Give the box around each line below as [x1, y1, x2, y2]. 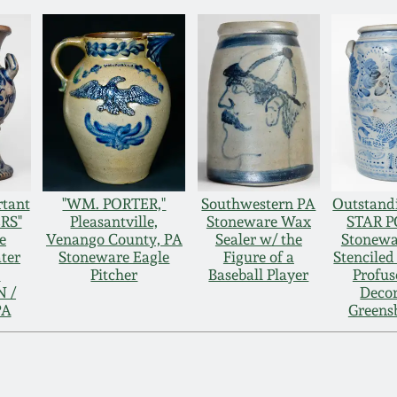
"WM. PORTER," [62, 195, 167, 214]
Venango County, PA [45, 230, 183, 249]
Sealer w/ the [214, 230, 302, 249]
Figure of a [222, 248, 294, 267]
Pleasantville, [70, 213, 159, 231]
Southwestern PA [201, 195, 316, 214]
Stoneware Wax [206, 213, 311, 231]
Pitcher [90, 266, 138, 284]
